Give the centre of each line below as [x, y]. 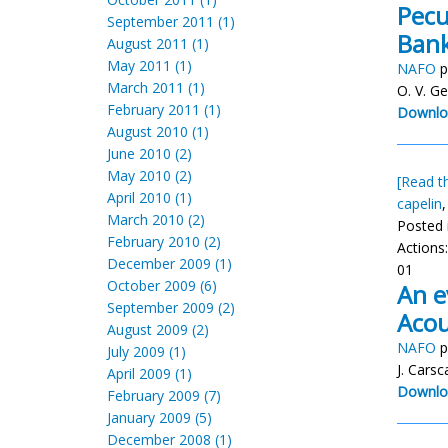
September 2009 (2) [171, 307]
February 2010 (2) [164, 241]
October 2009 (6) [162, 285]
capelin [419, 203]
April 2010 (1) [149, 197]
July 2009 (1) [146, 351]
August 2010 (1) [158, 131]
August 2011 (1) [158, 43]
